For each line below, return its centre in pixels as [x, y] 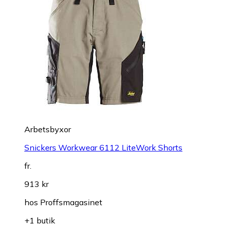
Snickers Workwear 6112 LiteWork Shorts [103, 147]
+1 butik [40, 220]
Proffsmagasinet [71, 202]
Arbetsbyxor [48, 129]
